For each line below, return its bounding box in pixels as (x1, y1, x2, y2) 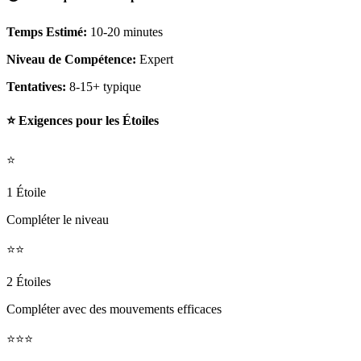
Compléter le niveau (6, 212, 109, 226)
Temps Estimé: (6, 25, 87, 39)
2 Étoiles (6, 274, 51, 288)
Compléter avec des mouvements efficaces (6, 301, 222, 316)
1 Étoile (6, 185, 46, 199)
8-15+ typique (69, 80, 141, 93)
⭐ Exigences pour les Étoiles (6, 114, 159, 128)
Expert (139, 52, 173, 66)
